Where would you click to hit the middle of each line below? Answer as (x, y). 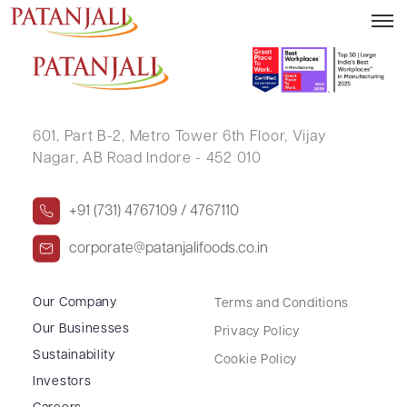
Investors (62, 382)
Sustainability (74, 355)
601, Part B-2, (79, 137)
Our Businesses (81, 329)
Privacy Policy (257, 332)
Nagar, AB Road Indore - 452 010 (147, 159)
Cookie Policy (256, 360)
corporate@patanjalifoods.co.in (169, 248)
